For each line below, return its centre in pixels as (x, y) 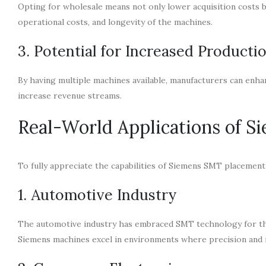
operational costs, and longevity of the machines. (115, 22)
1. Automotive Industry (97, 194)
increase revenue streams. (70, 95)
